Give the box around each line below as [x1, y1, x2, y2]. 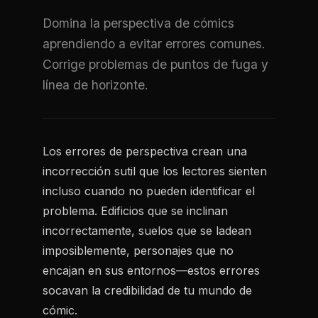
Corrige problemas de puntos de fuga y [43, 57, 268, 72]
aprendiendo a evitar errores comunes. [43, 36, 265, 51]
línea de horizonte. [43, 77, 148, 92]
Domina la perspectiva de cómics [43, 16, 234, 31]
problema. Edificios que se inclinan [43, 204, 228, 218]
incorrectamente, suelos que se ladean [43, 224, 251, 238]
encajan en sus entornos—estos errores [43, 263, 260, 278]
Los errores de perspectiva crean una [43, 144, 247, 158]
